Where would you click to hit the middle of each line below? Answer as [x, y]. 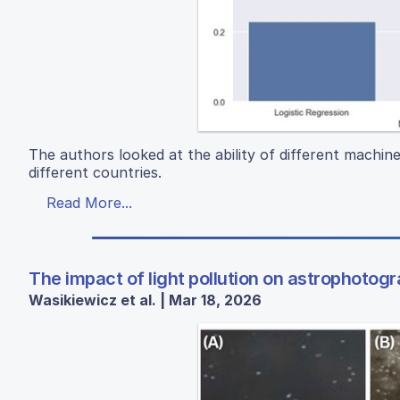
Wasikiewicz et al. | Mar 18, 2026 [145, 300]
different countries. [95, 172]
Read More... [89, 202]
